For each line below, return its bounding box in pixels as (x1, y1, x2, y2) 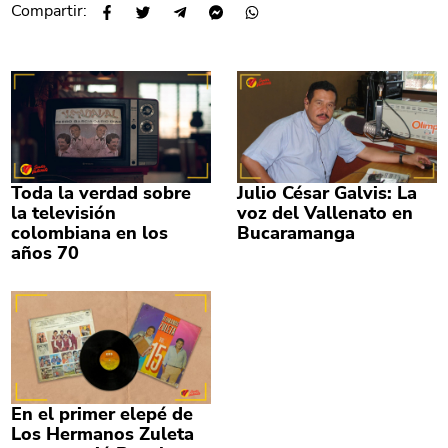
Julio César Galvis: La (236, 181, 417, 206)
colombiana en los (11, 221, 169, 246)
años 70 (11, 241, 80, 266)
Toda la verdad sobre (11, 181, 192, 206)
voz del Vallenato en (236, 201, 413, 226)
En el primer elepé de (11, 401, 194, 426)
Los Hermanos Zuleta (11, 421, 195, 446)
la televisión (11, 201, 117, 226)
